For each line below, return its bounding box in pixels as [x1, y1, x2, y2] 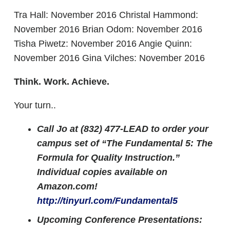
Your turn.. [14, 100, 56, 110]
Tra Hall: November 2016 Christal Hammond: [14, 10, 198, 20]
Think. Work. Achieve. [14, 76, 109, 87]
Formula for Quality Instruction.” [37, 152, 180, 163]
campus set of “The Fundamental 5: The [37, 138, 213, 148]
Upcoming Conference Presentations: [37, 215, 202, 225]
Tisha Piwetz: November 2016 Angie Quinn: [14, 39, 192, 49]
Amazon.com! [37, 181, 100, 191]
